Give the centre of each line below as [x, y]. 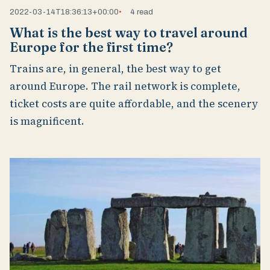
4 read [142, 11]
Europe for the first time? [91, 47]
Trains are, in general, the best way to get [115, 69]
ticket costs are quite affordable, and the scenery [134, 104]
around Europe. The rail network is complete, [125, 86]
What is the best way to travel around [129, 33]
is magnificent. [47, 121]
